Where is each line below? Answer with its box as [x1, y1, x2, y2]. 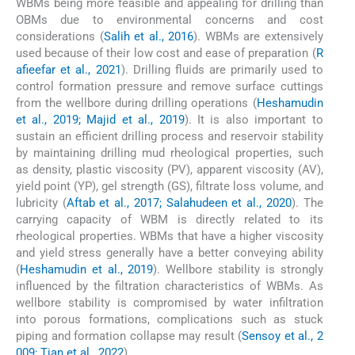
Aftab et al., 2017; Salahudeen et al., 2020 [66, 195, 292, 210]
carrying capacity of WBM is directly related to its [16, 212, 323, 227]
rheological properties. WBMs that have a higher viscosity [16, 228, 323, 243]
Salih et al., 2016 [103, 29, 194, 44]
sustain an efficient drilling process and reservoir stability [16, 128, 323, 143]
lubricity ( [16, 195, 67, 210]
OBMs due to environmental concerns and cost [16, 12, 323, 27]
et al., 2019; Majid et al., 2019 [16, 112, 185, 127]
